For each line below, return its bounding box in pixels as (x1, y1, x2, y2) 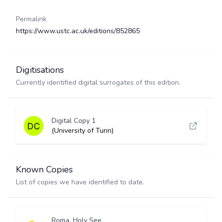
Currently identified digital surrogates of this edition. (16, 78, 180, 87)
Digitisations (16, 64, 64, 76)
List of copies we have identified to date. (16, 177, 144, 187)
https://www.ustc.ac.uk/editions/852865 (16, 26, 140, 36)
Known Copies (16, 164, 73, 175)
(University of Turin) (52, 126, 113, 135)
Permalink (16, 14, 47, 24)
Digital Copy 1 (52, 116, 96, 125)
